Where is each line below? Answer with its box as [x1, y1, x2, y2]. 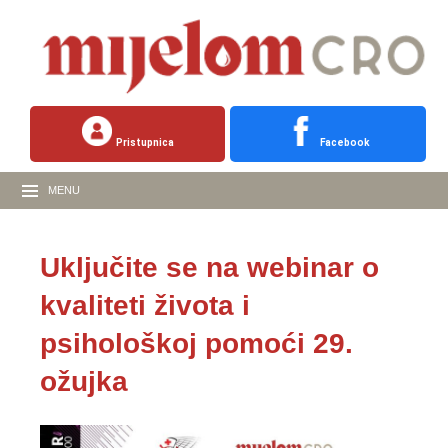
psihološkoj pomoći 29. [40, 328, 353, 360]
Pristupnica [115, 137, 174, 149]
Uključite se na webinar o [40, 252, 379, 284]
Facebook [320, 137, 371, 149]
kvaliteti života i [40, 290, 250, 322]
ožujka [40, 366, 128, 398]
